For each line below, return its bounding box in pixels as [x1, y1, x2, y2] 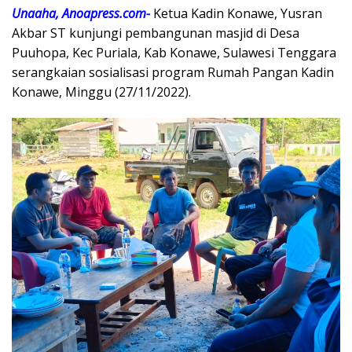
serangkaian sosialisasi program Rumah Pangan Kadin [12, 64, 334, 82]
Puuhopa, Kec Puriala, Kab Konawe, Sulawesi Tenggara [12, 44, 336, 62]
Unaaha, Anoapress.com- [12, 5, 153, 23]
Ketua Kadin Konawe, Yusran [153, 5, 322, 23]
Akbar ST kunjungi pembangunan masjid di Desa [12, 24, 299, 42]
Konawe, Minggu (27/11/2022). [12, 83, 191, 101]
